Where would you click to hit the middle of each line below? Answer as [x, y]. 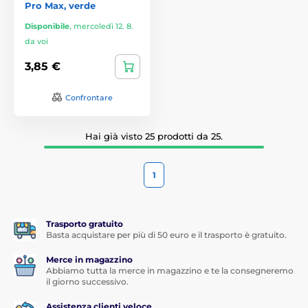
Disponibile [47, 26]
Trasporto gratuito [85, 223]
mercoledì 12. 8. [103, 26]
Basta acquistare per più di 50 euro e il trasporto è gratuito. [166, 234]
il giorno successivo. [87, 281]
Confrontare [89, 97]
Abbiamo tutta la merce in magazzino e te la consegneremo [170, 270]
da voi [36, 41]
